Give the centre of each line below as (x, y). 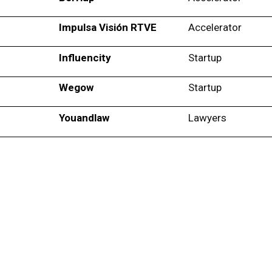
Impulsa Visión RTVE (107, 28)
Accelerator (215, 28)
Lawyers (208, 117)
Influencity (85, 57)
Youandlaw (84, 117)
